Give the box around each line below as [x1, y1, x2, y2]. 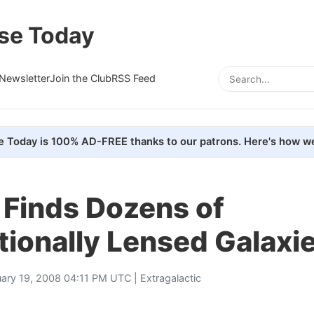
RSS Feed [111, 71, 156, 84]
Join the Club [50, 71, 111, 84]
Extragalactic [140, 271, 201, 284]
